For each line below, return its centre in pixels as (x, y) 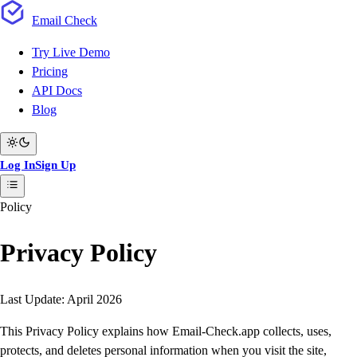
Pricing (50, 71)
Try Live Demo (71, 52)
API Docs (57, 90)
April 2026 (94, 299)
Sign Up (55, 165)
